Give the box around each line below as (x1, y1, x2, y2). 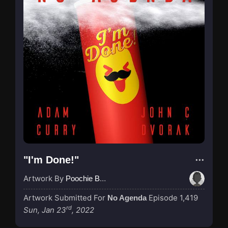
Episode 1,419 (149, 192, 198, 203)
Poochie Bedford (66, 174, 100, 183)
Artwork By (23, 173, 66, 183)
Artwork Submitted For (23, 192, 107, 203)
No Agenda (107, 193, 147, 202)
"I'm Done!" (23, 154, 79, 165)
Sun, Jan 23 (23, 205, 66, 215)
